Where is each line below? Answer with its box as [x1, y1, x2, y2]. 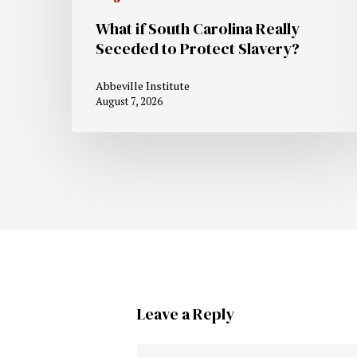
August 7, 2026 [96, 93, 163, 108]
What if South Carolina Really [96, 17, 300, 40]
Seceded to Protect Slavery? [96, 37, 300, 60]
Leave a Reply [137, 303, 234, 326]
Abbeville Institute [96, 77, 190, 93]
